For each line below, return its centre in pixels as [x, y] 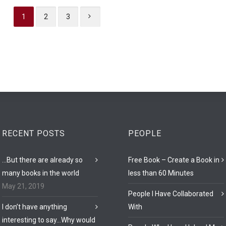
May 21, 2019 [23, 186]
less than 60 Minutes [161, 173]
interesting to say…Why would [49, 220]
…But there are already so [42, 160]
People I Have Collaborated [171, 194]
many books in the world [41, 173]
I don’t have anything [35, 207]
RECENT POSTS [34, 133]
